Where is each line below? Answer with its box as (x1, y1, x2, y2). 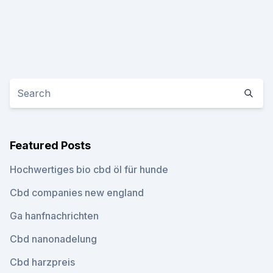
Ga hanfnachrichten (10, 210, 99, 222)
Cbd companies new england (10, 186, 144, 199)
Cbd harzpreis (10, 256, 75, 268)
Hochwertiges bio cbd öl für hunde (10, 163, 168, 175)
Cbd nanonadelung (10, 233, 97, 245)
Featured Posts (10, 139, 91, 152)
